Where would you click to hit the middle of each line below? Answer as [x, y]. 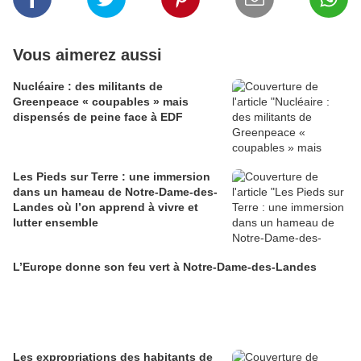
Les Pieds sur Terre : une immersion [112, 176]
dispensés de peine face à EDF [98, 117]
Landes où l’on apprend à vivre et [106, 207]
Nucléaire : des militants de [88, 86]
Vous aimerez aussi [87, 55]
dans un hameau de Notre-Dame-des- [115, 192]
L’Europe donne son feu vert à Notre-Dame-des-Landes [165, 267]
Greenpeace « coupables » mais [101, 102]
